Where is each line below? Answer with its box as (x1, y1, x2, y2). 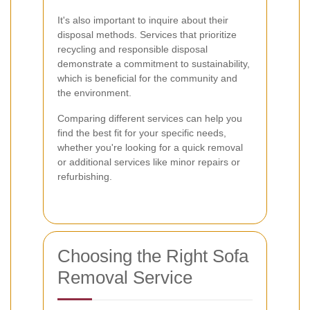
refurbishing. (57, 170, 112, 182)
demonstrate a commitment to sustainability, (57, 57, 250, 69)
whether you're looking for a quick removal (57, 141, 243, 153)
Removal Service (57, 266, 192, 288)
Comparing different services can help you (57, 112, 242, 124)
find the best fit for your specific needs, (57, 127, 226, 138)
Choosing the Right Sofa (57, 245, 248, 266)
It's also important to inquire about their (57, 14, 228, 26)
